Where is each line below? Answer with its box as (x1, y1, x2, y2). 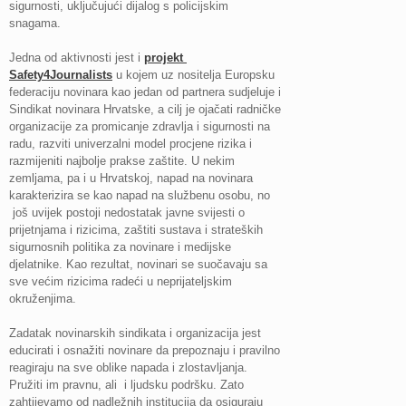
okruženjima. (9, 292, 76, 306)
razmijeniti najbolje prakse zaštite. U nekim (9, 154, 235, 169)
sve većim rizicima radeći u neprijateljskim (9, 275, 232, 289)
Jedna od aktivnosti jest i (9, 51, 144, 65)
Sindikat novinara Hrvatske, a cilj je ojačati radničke (9, 102, 281, 117)
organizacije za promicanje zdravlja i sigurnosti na (9, 120, 270, 134)
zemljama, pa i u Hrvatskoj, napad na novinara (9, 171, 253, 186)
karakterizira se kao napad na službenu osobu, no (9, 188, 270, 203)
